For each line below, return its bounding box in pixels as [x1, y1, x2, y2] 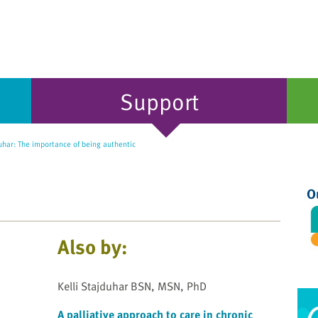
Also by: [57, 231, 128, 262]
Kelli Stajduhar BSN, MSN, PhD [57, 278, 207, 295]
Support [119, 84, 199, 118]
